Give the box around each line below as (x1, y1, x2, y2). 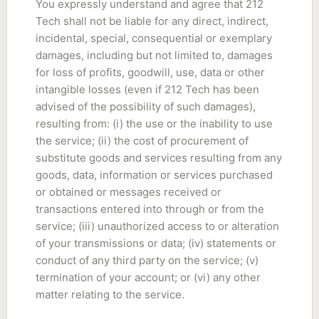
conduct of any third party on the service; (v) (36, 253, 258, 267)
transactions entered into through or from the (36, 202, 264, 216)
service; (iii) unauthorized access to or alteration (36, 219, 279, 233)
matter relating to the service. (36, 288, 184, 301)
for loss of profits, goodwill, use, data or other (36, 66, 265, 79)
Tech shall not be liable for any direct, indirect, (36, 14, 268, 28)
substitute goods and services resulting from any (36, 151, 282, 164)
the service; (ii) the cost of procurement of (36, 134, 249, 147)
